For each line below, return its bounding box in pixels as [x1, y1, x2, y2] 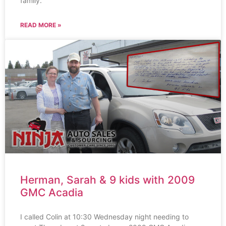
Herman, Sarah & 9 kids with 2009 [20, 173, 195, 186]
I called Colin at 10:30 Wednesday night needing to [20, 212, 189, 221]
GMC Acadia [20, 186, 83, 199]
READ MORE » [20, 21, 62, 29]
